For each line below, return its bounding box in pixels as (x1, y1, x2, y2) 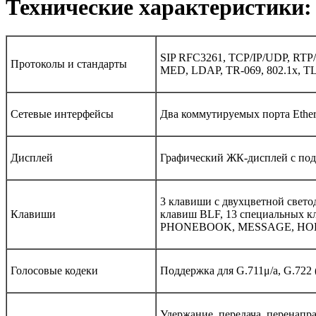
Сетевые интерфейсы (11, 108, 114, 121)
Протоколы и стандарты (11, 58, 127, 71)
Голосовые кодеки (11, 265, 98, 277)
